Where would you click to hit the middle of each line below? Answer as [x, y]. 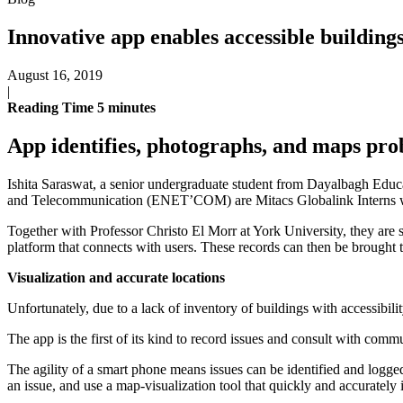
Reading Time [52, 107]
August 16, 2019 [55, 75]
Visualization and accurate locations [116, 277]
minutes [132, 107]
